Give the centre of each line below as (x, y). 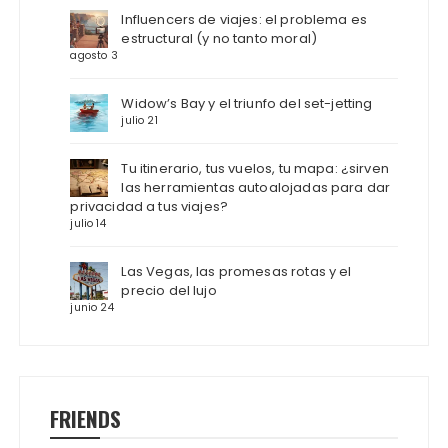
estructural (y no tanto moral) (219, 38)
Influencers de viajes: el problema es (244, 19)
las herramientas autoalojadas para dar (256, 187)
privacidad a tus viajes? (149, 206)
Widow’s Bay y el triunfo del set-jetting (247, 103)
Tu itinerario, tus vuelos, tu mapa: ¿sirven (255, 168)
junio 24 (92, 307)
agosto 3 (94, 55)
